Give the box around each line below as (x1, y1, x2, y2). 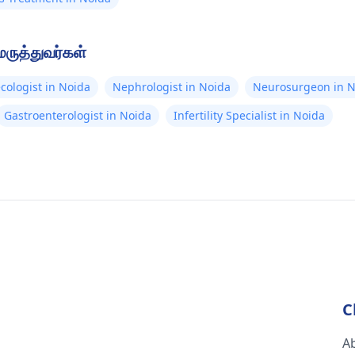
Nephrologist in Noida (113, 79, 231, 94)
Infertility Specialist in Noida (174, 108, 325, 123)
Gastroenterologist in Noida (4, 108, 151, 123)
